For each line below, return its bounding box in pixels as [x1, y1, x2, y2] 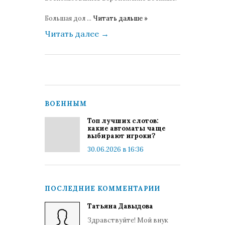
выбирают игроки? [87, 132, 155, 140]
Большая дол [45, 14, 87, 23]
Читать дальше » [93, 14, 148, 23]
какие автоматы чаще [87, 124, 166, 133]
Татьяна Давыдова [87, 202, 153, 210]
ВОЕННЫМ [45, 99, 87, 108]
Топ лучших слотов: [87, 117, 159, 125]
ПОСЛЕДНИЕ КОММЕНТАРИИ [45, 184, 160, 193]
